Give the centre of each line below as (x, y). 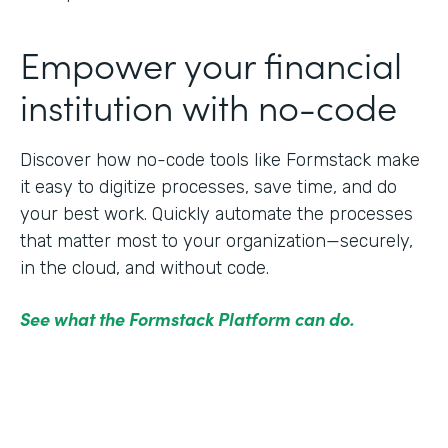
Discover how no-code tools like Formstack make (220, 159)
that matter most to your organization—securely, (216, 240)
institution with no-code (208, 105)
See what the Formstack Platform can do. (187, 318)
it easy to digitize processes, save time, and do (208, 186)
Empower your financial (211, 63)
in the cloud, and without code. (144, 267)
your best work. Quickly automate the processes (216, 213)
